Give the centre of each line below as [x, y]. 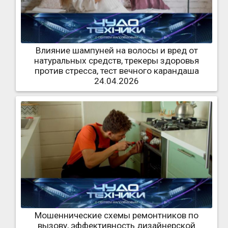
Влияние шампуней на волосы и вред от [117, 50]
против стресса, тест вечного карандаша [117, 70]
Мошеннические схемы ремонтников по [117, 216]
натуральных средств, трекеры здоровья [117, 60]
